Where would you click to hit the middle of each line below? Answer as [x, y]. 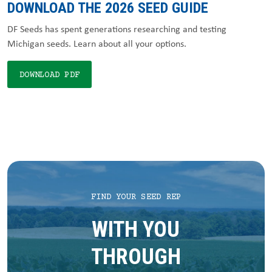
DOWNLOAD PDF [49, 75]
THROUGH [136, 257]
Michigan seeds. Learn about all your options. [97, 43]
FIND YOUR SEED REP [136, 197]
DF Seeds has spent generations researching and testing [117, 29]
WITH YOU [136, 229]
